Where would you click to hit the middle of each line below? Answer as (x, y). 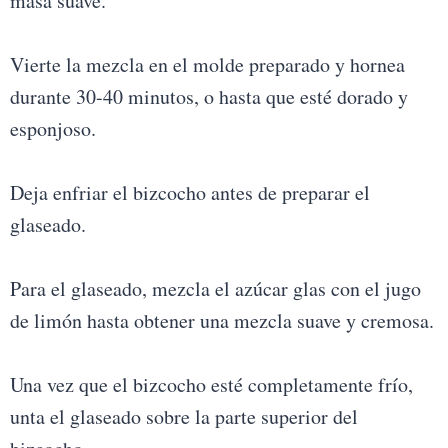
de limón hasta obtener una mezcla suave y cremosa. (221, 321)
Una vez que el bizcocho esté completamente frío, (211, 385)
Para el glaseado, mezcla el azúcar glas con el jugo (215, 289)
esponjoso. (52, 129)
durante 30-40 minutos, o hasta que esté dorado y (208, 97)
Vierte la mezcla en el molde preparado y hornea (207, 65)
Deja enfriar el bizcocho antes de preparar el (189, 193)
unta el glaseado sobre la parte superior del (183, 417)
